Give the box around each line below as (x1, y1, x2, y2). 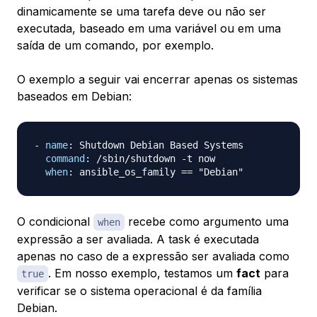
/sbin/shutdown (91, 153, 181, 165)
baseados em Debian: (17, 89, 132, 104)
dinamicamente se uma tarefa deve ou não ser (17, 4, 266, 19)
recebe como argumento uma (125, 214, 289, 229)
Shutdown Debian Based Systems (74, 139, 243, 151)
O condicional (17, 214, 93, 229)
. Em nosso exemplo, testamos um (48, 266, 236, 281)
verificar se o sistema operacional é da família (17, 284, 262, 299)
